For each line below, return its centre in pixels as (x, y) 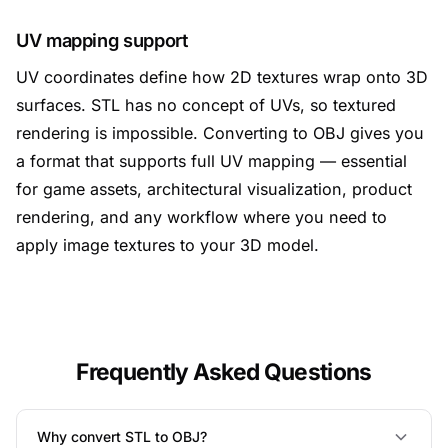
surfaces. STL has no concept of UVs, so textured (206, 105)
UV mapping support (102, 40)
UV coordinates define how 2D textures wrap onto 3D (222, 77)
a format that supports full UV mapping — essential (211, 161)
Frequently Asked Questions (224, 371)
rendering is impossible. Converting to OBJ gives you (220, 133)
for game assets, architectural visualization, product (214, 189)
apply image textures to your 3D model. (167, 245)
